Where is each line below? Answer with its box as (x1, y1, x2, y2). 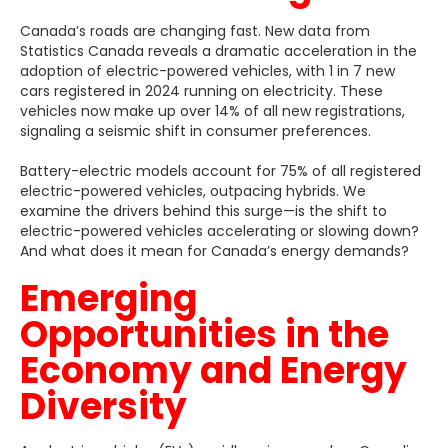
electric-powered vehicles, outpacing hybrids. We (20, 180, 366, 201)
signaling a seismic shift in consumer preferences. (20, 120, 371, 141)
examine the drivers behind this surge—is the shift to (20, 200, 387, 221)
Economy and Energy (20, 344, 407, 396)
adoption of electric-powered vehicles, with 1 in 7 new (20, 60, 395, 81)
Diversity (20, 380, 187, 432)
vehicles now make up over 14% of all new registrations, (20, 100, 405, 121)
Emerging (20, 272, 197, 324)
